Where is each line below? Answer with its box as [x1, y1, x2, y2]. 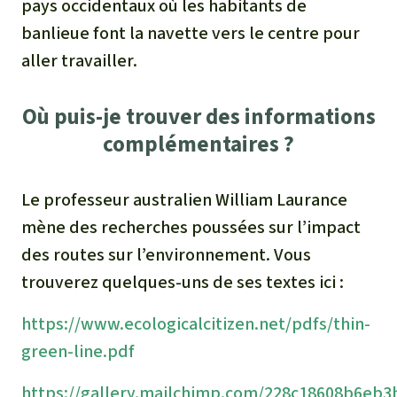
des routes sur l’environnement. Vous [21, 242, 311, 267]
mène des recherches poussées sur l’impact [21, 214, 361, 239]
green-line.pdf [21, 339, 135, 363]
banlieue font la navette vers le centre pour [21, 20, 360, 45]
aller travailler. [21, 48, 141, 73]
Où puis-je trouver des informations [21, 101, 376, 131]
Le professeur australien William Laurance [21, 187, 347, 212]
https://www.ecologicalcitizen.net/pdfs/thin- [21, 311, 370, 336]
